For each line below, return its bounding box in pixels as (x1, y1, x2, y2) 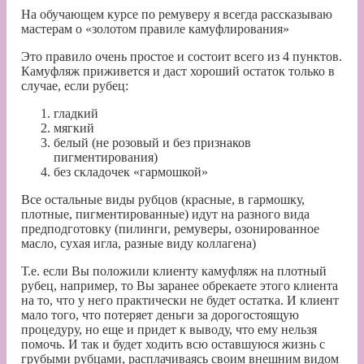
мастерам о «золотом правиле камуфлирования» (21, 21, 289, 36)
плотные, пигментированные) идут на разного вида (21, 206, 310, 221)
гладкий (54, 106, 98, 120)
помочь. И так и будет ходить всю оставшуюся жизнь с (21, 336, 325, 351)
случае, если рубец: (21, 78, 128, 93)
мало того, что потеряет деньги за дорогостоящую (21, 307, 299, 322)
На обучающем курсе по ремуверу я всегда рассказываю (21, 6, 332, 21)
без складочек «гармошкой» (54, 164, 208, 179)
